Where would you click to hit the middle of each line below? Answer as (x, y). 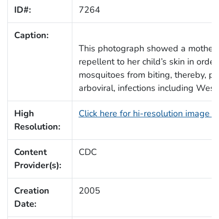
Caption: (31, 35)
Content (30, 152)
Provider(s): (37, 165)
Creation (32, 191)
